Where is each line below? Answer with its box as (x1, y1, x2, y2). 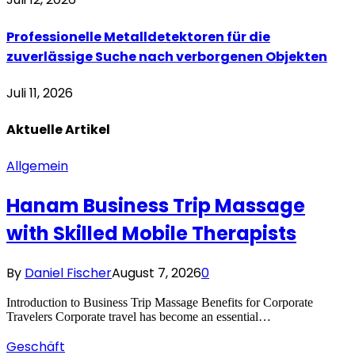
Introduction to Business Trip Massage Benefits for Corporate (6, 296, 313, 310)
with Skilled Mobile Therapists (6, 220, 296, 247)
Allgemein (6, 157, 68, 176)
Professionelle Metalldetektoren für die (6, 27, 270, 46)
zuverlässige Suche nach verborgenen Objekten (6, 47, 327, 66)
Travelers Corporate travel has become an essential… (6, 310, 271, 324)
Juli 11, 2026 (6, 83, 73, 102)
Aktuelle (6, 120, 65, 139)
